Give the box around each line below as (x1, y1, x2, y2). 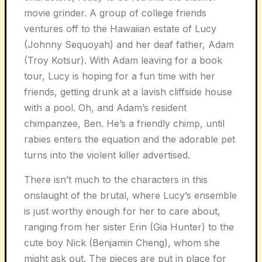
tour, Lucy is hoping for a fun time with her (24, 70, 215, 82)
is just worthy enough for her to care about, (24, 205, 220, 217)
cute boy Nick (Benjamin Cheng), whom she (24, 237, 220, 249)
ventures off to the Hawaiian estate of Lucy (24, 23, 216, 35)
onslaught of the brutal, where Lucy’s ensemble (24, 189, 237, 201)
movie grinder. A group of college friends (24, 7, 206, 19)
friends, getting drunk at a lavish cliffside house (24, 86, 232, 98)
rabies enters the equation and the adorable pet (24, 133, 235, 145)
